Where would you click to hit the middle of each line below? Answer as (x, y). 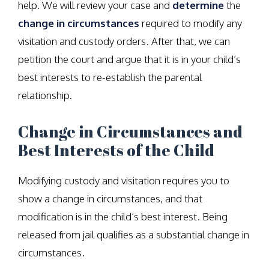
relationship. (45, 95)
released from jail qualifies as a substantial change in (134, 234)
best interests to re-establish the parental (110, 77)
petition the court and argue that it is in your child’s (129, 59)
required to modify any (191, 23)
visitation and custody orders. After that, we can (124, 41)
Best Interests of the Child (116, 150)
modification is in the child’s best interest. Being (123, 216)
